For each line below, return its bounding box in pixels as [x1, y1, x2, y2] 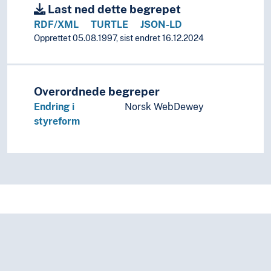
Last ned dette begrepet [45, 2, 181, 16]
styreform [34, 116, 80, 128]
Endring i [34, 101, 74, 113]
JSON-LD [140, 19, 182, 31]
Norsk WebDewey [125, 101, 204, 113]
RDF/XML [34, 19, 79, 31]
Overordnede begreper [34, 85, 160, 99]
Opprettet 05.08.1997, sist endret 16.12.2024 [34, 33, 204, 44]
